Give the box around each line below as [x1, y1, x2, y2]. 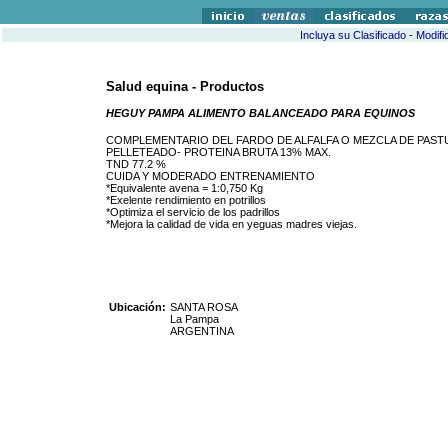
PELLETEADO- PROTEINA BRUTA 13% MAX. [106, 146, 331, 158]
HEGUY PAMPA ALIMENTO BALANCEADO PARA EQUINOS [106, 107, 415, 119]
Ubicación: [109, 301, 166, 313]
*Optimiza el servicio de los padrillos [106, 206, 280, 218]
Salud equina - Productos [106, 79, 264, 94]
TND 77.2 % [106, 158, 166, 170]
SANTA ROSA [170, 301, 238, 313]
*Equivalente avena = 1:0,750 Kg [106, 182, 263, 194]
